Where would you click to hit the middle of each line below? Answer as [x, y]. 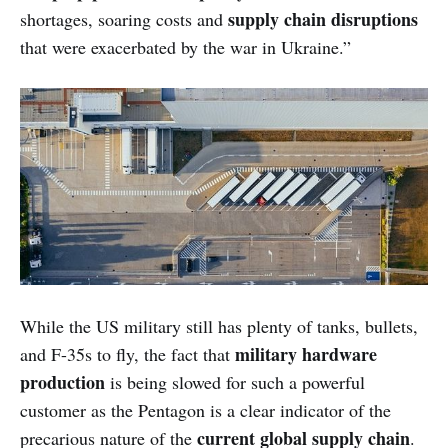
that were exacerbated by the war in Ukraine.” [185, 47]
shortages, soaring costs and [121, 19]
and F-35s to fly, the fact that [127, 354]
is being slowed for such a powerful [235, 382]
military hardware [306, 354]
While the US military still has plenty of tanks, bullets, [219, 326]
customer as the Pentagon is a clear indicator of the [205, 410]
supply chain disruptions [320, 19]
